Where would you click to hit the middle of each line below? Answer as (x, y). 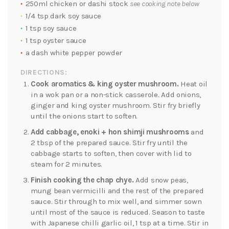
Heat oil (193, 84)
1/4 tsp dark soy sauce (63, 16)
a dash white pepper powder (74, 53)
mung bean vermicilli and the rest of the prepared (117, 191)
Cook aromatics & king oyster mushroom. (105, 84)
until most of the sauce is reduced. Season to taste (118, 212)
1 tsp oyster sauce (56, 41)
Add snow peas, (161, 180)
